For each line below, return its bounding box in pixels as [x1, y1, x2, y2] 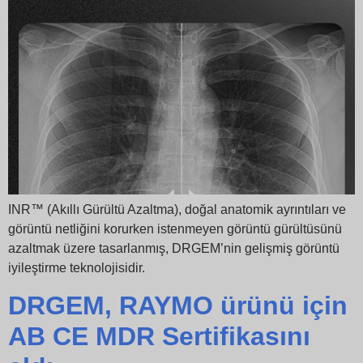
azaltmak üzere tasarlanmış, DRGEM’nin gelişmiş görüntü [8, 241, 340, 256]
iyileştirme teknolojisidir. [8, 261, 145, 275]
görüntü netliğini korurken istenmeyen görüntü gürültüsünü [8, 222, 342, 237]
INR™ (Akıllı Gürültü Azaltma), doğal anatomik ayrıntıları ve [8, 203, 346, 217]
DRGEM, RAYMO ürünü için [8, 290, 348, 320]
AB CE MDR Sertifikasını [8, 321, 310, 351]
